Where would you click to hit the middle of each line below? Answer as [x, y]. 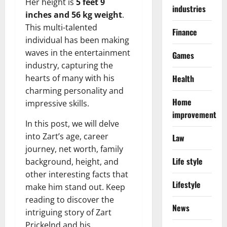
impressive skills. [57, 103]
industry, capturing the [69, 65]
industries [189, 9]
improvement [194, 115]
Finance [184, 32]
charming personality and [74, 90]
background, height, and [72, 161]
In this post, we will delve [72, 123]
